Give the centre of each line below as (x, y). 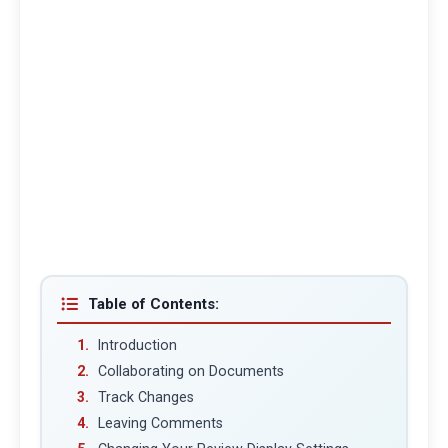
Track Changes (145, 396)
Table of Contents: (153, 303)
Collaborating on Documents (190, 370)
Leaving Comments (160, 423)
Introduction (137, 344)
